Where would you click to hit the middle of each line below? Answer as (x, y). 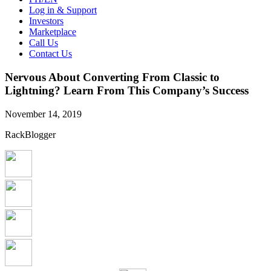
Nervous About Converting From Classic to (112, 77)
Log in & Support (63, 10)
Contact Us (51, 54)
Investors (46, 21)
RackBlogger (30, 134)
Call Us (44, 43)
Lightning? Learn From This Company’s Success (127, 90)
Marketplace (53, 32)
